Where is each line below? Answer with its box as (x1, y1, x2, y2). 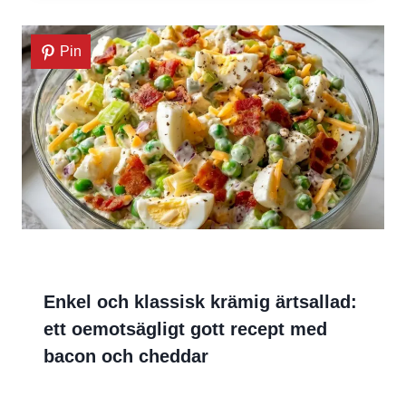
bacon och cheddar (43, 346, 208, 367)
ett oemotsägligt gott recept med (43, 319, 327, 340)
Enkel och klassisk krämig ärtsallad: (43, 292, 357, 313)
